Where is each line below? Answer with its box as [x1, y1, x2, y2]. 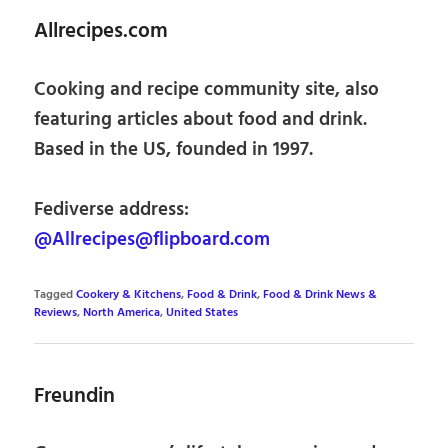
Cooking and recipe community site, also [34, 74, 380, 105]
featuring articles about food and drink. [34, 104, 368, 135]
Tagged [34, 286, 74, 305]
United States [166, 304, 239, 323]
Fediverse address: [34, 195, 190, 226]
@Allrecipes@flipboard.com [34, 225, 271, 256]
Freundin [34, 379, 116, 413]
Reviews [34, 304, 78, 323]
